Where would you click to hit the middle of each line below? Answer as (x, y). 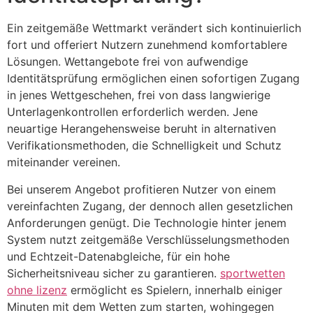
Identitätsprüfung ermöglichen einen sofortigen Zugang (153, 79)
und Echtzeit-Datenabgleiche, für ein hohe (118, 256)
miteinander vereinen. (64, 162)
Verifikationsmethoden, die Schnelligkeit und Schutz (144, 146)
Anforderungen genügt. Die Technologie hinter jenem (147, 223)
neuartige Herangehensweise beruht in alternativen (141, 129)
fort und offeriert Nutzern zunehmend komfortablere (147, 45)
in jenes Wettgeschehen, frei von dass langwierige (139, 95)
